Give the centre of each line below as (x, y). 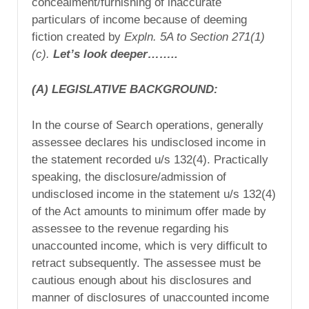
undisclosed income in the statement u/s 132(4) (154, 195)
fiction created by (78, 37)
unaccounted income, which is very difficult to (149, 246)
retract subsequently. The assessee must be (146, 263)
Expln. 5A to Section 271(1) (195, 37)
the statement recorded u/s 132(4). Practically (150, 160)
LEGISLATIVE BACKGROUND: (135, 90)
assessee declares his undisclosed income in (149, 143)
